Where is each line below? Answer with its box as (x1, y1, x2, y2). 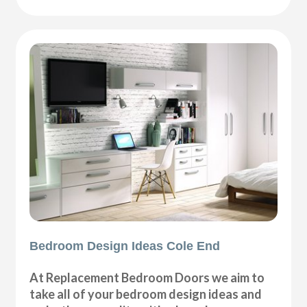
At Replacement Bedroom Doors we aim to (29, 270, 265, 286)
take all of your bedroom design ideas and (29, 286, 262, 302)
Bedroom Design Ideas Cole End (29, 239, 221, 254)
